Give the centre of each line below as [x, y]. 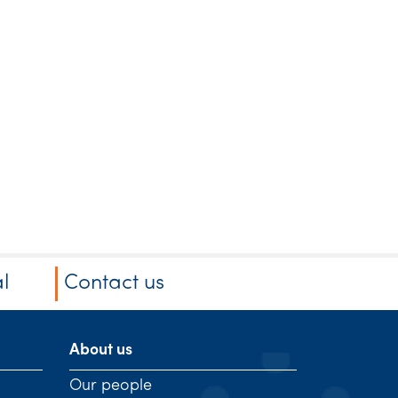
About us [100, 350]
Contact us [115, 283]
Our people [110, 386]
